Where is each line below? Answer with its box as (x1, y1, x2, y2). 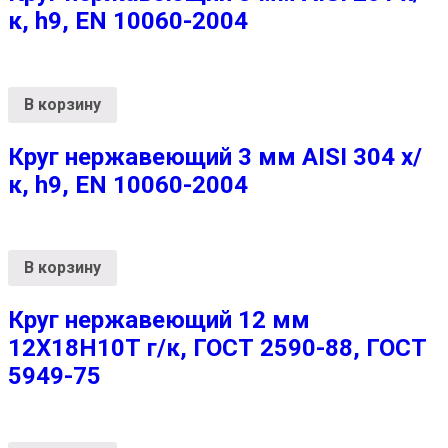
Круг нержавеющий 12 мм (8, 306, 310, 335)
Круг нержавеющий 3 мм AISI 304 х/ (8, 142, 422, 171)
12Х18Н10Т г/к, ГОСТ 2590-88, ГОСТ (8, 334, 427, 363)
